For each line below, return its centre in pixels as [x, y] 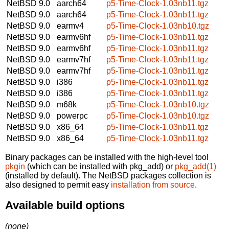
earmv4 [70, 26]
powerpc [72, 116]
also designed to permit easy [58, 185]
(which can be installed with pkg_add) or [100, 166]
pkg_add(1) [196, 166]
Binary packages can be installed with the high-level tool [107, 157]
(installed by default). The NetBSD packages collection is [108, 175]
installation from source [153, 185]
